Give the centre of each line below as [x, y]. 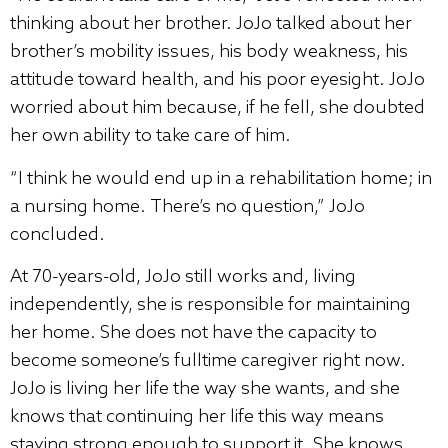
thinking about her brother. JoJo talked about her [211, 24]
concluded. [57, 234]
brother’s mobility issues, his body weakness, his [209, 52]
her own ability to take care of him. [150, 136]
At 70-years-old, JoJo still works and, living [183, 276]
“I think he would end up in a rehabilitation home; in [221, 178]
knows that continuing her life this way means [197, 416]
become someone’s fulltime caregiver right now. [208, 360]
